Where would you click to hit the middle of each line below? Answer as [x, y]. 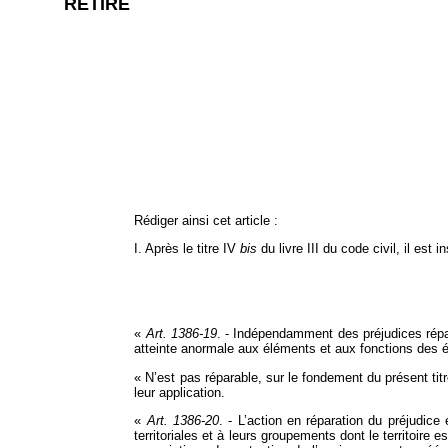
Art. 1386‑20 [182, 421]
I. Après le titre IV [187, 249]
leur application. [180, 392]
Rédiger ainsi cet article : [206, 221]
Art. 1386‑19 [181, 334]
